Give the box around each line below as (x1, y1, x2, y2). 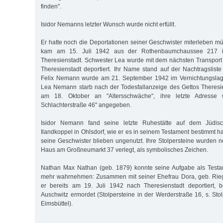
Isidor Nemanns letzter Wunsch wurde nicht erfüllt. (41, 20, 176, 28)
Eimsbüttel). (41, 200, 73, 207)
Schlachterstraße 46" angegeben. (41, 101, 131, 109)
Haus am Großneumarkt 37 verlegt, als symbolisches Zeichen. (41, 146, 208, 153)
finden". (41, 2, 61, 10)
